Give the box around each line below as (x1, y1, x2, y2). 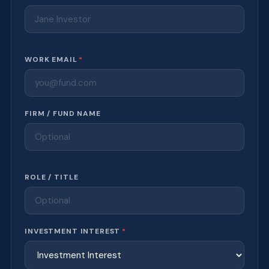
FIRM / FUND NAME (25, 109, 101, 119)
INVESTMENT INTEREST (25, 226, 121, 237)
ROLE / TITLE (25, 172, 79, 183)
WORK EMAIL (25, 55, 77, 65)
